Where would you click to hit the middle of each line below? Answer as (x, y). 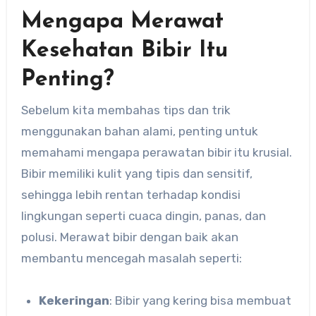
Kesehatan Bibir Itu (124, 51)
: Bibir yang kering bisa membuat (201, 300)
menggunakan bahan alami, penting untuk (139, 131)
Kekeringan (74, 300)
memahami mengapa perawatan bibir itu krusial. (156, 152)
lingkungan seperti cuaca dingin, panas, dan (143, 215)
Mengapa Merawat (122, 22)
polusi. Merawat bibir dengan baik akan (129, 237)
